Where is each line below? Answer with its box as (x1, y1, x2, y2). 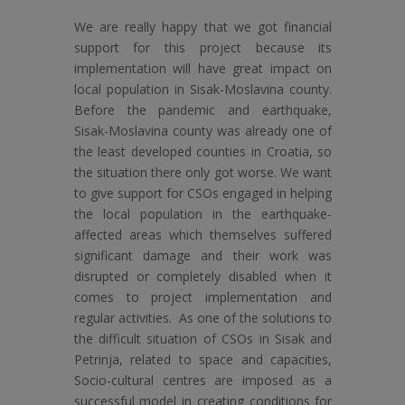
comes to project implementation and (73, 288, 333, 306)
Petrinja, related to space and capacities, (73, 351, 333, 369)
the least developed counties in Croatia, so (73, 143, 333, 161)
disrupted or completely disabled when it (73, 268, 333, 286)
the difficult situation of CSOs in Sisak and (73, 330, 333, 348)
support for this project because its (73, 39, 333, 57)
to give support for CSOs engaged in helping (73, 184, 333, 202)
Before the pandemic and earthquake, (73, 101, 333, 119)
